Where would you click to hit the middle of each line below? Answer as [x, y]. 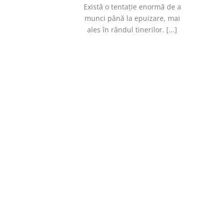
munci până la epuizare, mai [132, 18]
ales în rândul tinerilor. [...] [132, 29]
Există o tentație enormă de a [132, 6]
